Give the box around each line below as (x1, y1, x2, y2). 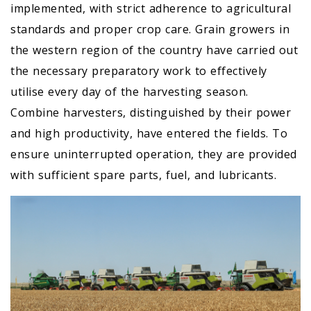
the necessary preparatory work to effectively (10, 63, 267, 79)
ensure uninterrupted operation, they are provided (10, 146, 297, 162)
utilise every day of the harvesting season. (10, 84, 249, 100)
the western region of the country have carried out (10, 42, 298, 58)
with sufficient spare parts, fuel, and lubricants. (10, 167, 276, 183)
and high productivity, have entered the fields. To (10, 126, 287, 142)
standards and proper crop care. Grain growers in (10, 22, 289, 37)
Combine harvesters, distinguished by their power (10, 105, 291, 121)
